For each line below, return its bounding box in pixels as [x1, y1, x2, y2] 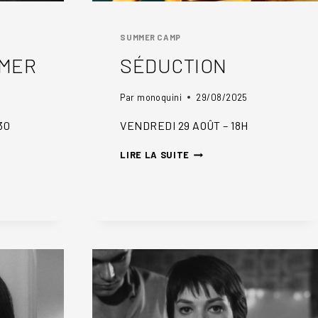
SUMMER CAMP [120, 32, 181, 42]
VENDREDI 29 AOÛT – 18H [120, 119, 248, 133]
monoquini [137, 92, 182, 104]
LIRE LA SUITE [120, 149, 190, 161]
